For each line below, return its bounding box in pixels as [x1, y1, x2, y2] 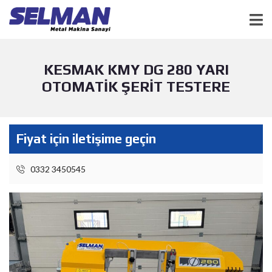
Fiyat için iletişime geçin [16, 131, 156, 146]
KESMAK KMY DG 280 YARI [43, 61, 229, 78]
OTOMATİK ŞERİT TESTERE [42, 78, 230, 95]
